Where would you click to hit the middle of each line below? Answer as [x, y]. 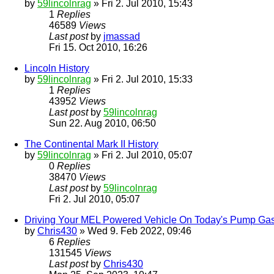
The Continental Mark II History [91, 144]
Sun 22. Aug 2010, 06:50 [102, 123]
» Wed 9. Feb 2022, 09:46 [134, 231]
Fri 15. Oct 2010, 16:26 [98, 47]
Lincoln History [57, 68]
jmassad [122, 36]
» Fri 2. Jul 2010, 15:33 [142, 79]
